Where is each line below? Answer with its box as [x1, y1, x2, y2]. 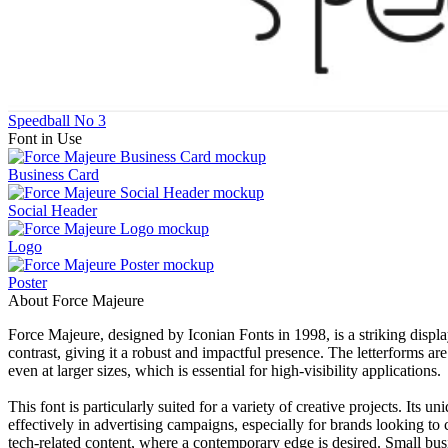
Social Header [8, 201, 97, 219]
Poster [8, 273, 47, 291]
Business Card [8, 165, 99, 183]
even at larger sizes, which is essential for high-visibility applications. [8, 361, 441, 379]
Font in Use [8, 129, 82, 147]
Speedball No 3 [8, 111, 106, 129]
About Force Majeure [8, 291, 144, 309]
